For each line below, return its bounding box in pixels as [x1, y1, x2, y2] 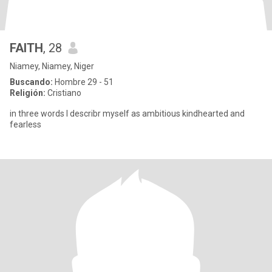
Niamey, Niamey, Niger [10, 61, 94, 71]
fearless [10, 120, 41, 129]
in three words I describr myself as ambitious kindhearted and [10, 109, 245, 118]
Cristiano [46, 88, 81, 98]
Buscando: [10, 77, 53, 87]
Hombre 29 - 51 [53, 77, 114, 87]
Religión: [10, 88, 46, 98]
